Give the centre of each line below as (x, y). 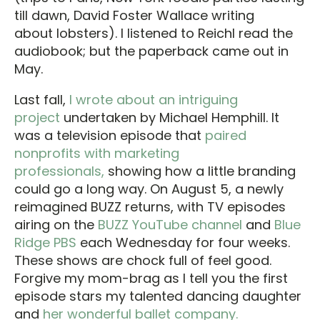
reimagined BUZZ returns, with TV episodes (150, 206)
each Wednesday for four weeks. (183, 242)
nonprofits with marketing (97, 153)
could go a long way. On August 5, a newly (149, 189)
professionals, (59, 171)
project (37, 117)
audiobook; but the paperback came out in (151, 51)
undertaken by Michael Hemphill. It (170, 117)
